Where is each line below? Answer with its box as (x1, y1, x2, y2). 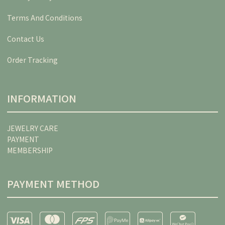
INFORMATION (7, 91, 76, 106)
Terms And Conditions (7, 13, 82, 23)
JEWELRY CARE (7, 123, 58, 134)
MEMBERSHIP (7, 145, 53, 156)
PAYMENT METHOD (7, 176, 99, 191)
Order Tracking (7, 55, 58, 65)
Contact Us (7, 34, 44, 44)
